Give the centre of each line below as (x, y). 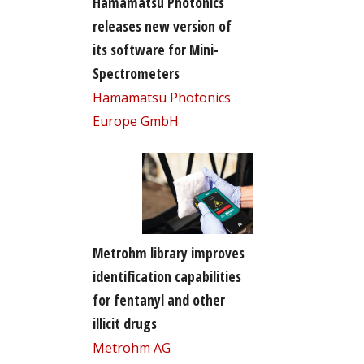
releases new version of (162, 26)
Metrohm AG (131, 347)
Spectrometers (136, 73)
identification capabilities (167, 276)
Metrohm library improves (168, 252)
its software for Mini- (155, 49)
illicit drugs (124, 323)
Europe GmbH (135, 121)
